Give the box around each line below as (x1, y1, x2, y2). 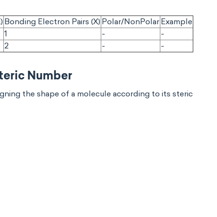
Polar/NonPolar (102, 17, 159, 26)
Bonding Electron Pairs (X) (4, 17, 100, 26)
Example (161, 17, 192, 26)
